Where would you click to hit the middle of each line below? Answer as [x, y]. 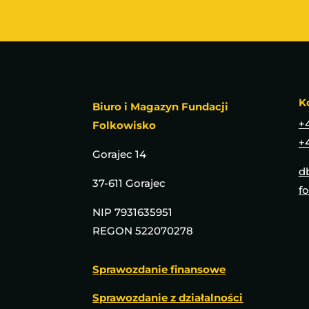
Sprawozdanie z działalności [168, 297]
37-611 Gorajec [129, 183]
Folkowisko [124, 125]
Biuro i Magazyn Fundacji [161, 106]
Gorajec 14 [120, 154]
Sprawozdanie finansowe [159, 269]
